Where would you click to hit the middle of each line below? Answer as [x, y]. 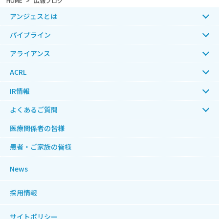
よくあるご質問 [34, 109]
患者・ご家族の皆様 [41, 146]
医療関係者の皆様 [37, 128]
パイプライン [30, 34]
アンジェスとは [33, 16]
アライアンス [30, 53]
